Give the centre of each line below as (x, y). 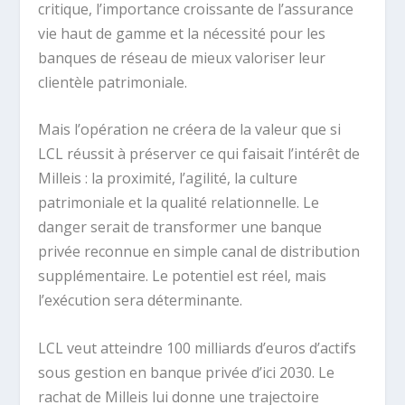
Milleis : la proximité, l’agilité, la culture (168, 179)
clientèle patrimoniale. (113, 82)
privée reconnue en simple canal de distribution (199, 252)
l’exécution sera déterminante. (141, 301)
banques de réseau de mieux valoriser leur (182, 57)
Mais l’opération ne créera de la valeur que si (190, 130)
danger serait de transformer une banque (180, 227)
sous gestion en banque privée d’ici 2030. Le (187, 373)
